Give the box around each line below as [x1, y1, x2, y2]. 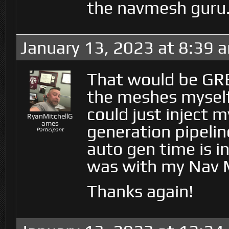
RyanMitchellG [27, 112, 73, 120]
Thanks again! [87, 181, 194, 201]
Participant [36, 126, 63, 132]
